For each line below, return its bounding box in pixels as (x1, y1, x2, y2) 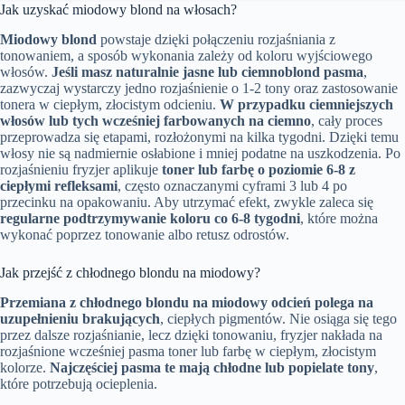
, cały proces (311, 113, 382, 129)
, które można (300, 211, 378, 227)
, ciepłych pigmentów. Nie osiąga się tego (160, 311, 397, 327)
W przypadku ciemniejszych (220, 97, 393, 113)
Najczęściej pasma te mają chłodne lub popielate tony (50, 360, 374, 376)
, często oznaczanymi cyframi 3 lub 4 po (118, 178, 347, 194)
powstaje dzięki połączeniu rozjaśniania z (97, 32, 335, 48)
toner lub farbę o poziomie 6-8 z (162, 162, 355, 178)
